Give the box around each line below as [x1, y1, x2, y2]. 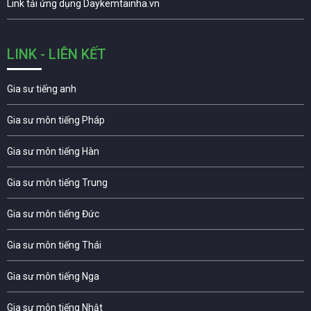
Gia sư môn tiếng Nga [7, 271, 99, 283]
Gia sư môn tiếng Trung [7, 177, 108, 189]
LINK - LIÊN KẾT [7, 46, 106, 63]
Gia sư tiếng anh [7, 83, 76, 95]
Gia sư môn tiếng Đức [7, 208, 99, 220]
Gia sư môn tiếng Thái [7, 239, 101, 251]
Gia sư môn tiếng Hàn [7, 146, 99, 158]
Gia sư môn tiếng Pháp [7, 115, 105, 126]
